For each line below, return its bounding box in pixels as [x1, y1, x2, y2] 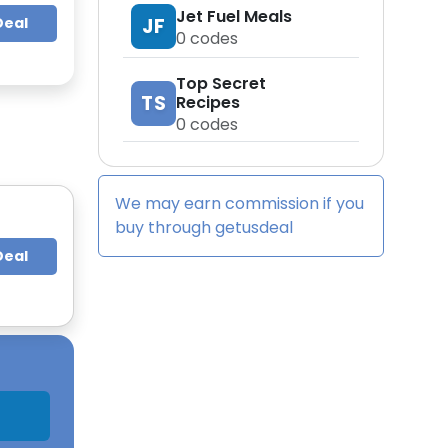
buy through [115, 216, 215, 239]
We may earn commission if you [115, 192, 364, 215]
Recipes [176, 91, 240, 114]
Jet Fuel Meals [176, 4, 292, 28]
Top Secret [176, 72, 266, 95]
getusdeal [215, 216, 293, 239]
